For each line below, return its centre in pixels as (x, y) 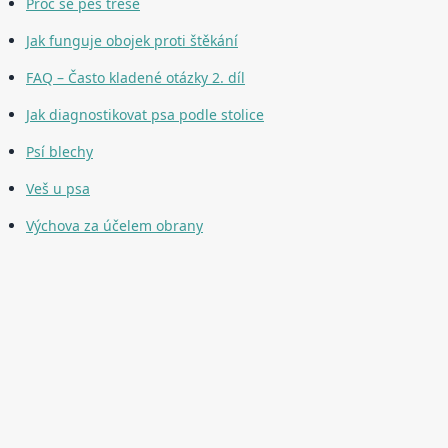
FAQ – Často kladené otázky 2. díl (135, 78)
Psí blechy (59, 152)
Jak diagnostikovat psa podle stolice (145, 115)
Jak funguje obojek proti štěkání (132, 41)
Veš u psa (58, 189)
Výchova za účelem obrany (114, 226)
